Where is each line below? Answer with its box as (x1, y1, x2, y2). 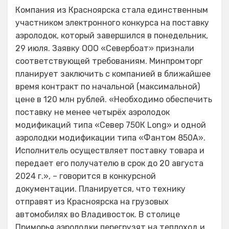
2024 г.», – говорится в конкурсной (15, 171, 156, 181)
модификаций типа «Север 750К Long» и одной (15, 120, 206, 130)
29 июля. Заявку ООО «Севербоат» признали (15, 43, 194, 53)
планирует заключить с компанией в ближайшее (15, 69, 211, 79)
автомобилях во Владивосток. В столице (15, 210, 180, 219)
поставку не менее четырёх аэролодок (15, 107, 170, 117)
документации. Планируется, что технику (15, 184, 186, 194)
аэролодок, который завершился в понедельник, (15, 31, 208, 40)
